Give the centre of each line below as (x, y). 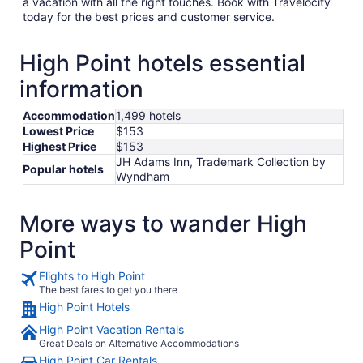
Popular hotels (63, 169)
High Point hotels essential (162, 64)
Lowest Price (58, 131)
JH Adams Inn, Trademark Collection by (221, 162)
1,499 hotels (148, 116)
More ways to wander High (163, 224)
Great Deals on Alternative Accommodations (139, 344)
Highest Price (60, 147)
